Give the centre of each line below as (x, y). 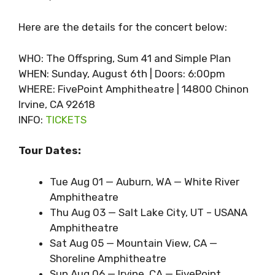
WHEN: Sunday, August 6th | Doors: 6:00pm (122, 73)
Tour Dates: (50, 151)
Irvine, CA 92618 (57, 104)
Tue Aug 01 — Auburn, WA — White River (145, 181)
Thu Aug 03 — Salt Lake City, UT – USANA (149, 212)
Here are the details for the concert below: (123, 27)
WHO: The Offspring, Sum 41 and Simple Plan (125, 58)
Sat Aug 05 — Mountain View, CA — (134, 243)
